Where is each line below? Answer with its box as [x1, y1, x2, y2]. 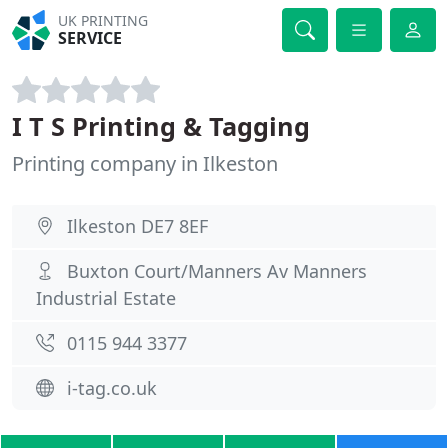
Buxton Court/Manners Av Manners [67, 259, 367, 283]
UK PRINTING [58, 11, 149, 30]
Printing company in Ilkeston [12, 150, 278, 177]
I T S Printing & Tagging [12, 109, 310, 143]
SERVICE [58, 27, 123, 49]
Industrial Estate [36, 286, 176, 310]
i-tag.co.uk [67, 376, 157, 400]
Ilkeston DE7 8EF [67, 214, 208, 238]
